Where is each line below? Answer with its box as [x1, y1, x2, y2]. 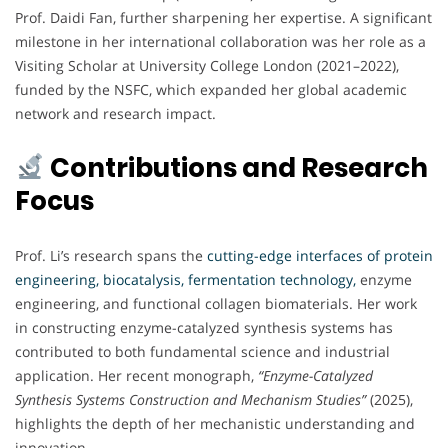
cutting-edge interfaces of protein [207, 245, 433, 265]
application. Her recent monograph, [15, 365, 258, 385]
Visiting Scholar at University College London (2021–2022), [15, 55, 399, 75]
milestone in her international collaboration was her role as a [15, 31, 426, 51]
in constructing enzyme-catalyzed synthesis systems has [15, 317, 393, 337]
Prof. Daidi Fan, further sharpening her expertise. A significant [15, 7, 432, 27]
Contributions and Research [44, 149, 428, 186]
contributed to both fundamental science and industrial [15, 341, 390, 361]
